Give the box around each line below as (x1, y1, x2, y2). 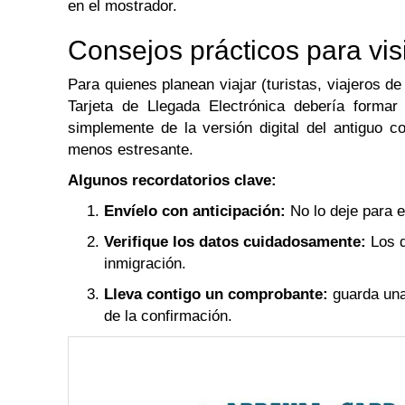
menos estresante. (68, 141, 193, 159)
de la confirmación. (104, 307, 232, 325)
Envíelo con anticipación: (104, 202, 286, 221)
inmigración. (104, 255, 186, 273)
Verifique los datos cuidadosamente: (104, 233, 366, 251)
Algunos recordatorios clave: (68, 172, 277, 190)
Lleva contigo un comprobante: (104, 286, 328, 304)
